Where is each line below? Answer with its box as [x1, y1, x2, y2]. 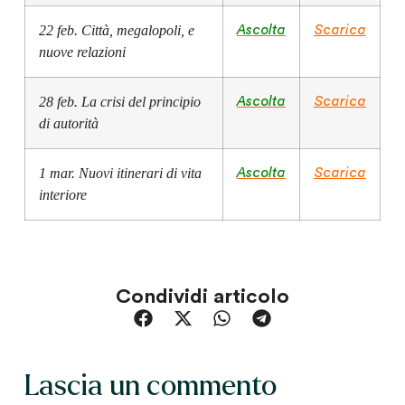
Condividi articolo [116, 286, 289, 306]
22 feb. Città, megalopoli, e [38, 23, 194, 39]
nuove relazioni [38, 44, 126, 61]
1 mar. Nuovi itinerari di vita [38, 165, 202, 182]
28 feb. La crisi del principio [38, 94, 201, 110]
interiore [38, 187, 87, 203]
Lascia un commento [24, 371, 277, 402]
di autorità [38, 116, 99, 132]
